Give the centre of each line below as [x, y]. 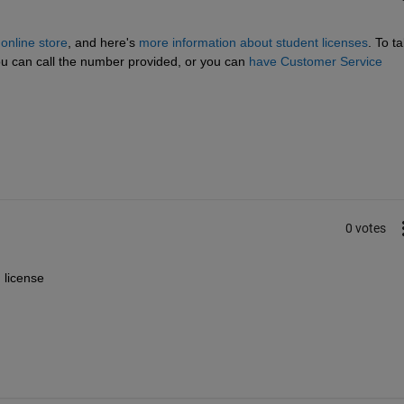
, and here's [101, 42]
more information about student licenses [253, 42]
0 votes [365, 228]
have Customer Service [315, 61]
